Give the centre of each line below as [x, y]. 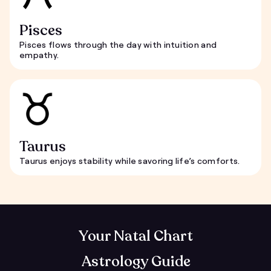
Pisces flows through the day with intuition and [118, 44]
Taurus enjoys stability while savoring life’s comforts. [130, 160]
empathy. [39, 54]
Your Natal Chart [135, 236]
